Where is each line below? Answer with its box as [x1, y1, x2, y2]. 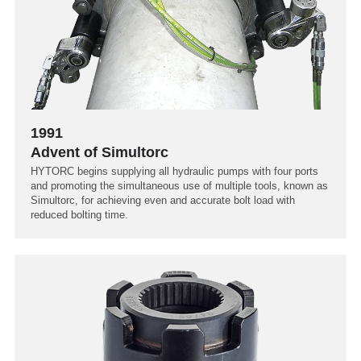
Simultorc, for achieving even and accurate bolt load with [31, 194, 295, 207]
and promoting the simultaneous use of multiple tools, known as [31, 180, 328, 193]
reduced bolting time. [31, 209, 128, 222]
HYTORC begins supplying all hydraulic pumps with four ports [31, 165, 318, 178]
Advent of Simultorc [31, 144, 168, 161]
